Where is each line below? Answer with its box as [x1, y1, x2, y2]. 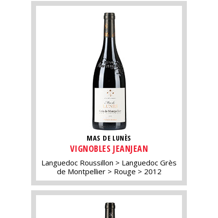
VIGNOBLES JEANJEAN [70, 143, 148, 155]
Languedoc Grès [122, 158, 177, 168]
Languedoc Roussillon [41, 158, 113, 168]
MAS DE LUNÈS [87, 133, 131, 143]
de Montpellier [56, 166, 106, 177]
